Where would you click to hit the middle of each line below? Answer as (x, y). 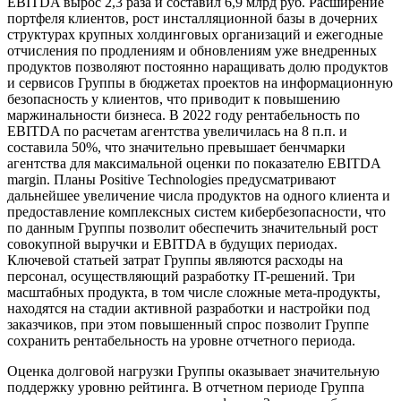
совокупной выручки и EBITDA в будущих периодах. (172, 244)
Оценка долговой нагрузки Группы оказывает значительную (193, 371)
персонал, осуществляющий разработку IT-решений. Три (181, 277)
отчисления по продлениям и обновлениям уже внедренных (192, 51)
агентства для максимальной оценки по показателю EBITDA (194, 164)
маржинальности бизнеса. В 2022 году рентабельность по (183, 115)
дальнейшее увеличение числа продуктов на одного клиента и (199, 196)
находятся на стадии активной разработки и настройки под (188, 309)
